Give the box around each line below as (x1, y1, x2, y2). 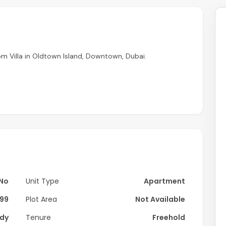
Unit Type (26, 176, 59, 187)
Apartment (144, 176, 185, 187)
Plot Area (26, 194, 57, 205)
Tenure (26, 212, 51, 223)
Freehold (152, 212, 185, 223)
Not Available (135, 194, 185, 205)
